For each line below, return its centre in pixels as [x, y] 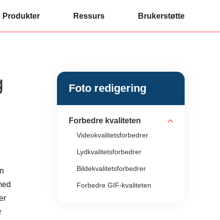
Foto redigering [108, 88]
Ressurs [89, 16]
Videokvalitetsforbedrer [112, 135]
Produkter [21, 16]
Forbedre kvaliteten [105, 121]
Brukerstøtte [161, 16]
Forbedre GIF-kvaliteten [114, 185]
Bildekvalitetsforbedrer [111, 168]
